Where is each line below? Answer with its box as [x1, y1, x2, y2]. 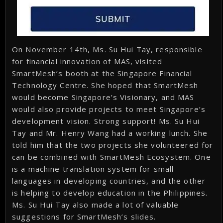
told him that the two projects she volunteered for [12, 140, 214, 150]
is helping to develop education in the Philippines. [12, 188, 208, 198]
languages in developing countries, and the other [12, 176, 206, 186]
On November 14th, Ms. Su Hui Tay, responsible [12, 44, 203, 55]
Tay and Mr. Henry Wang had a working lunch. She [12, 128, 208, 138]
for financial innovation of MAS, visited [12, 56, 163, 67]
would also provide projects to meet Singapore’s [12, 104, 206, 114]
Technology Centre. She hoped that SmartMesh [12, 80, 199, 91]
